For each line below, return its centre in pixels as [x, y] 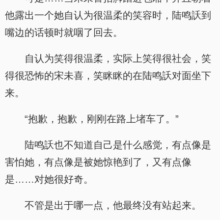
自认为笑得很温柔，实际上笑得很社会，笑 [118, 58]
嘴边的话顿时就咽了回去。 [64, 32]
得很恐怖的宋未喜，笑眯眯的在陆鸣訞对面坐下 [108, 76]
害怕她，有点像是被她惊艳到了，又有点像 [98, 162]
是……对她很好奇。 [49, 179]
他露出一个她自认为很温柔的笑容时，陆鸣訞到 [108, 15]
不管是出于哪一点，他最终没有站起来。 [113, 205]
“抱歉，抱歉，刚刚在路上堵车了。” [102, 119]
